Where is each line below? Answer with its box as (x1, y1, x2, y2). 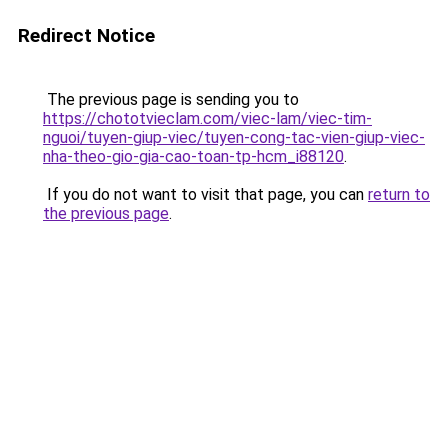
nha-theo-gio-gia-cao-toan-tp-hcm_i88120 (43, 147, 344, 166)
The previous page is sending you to (43, 90, 299, 109)
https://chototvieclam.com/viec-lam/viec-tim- (43, 109, 372, 128)
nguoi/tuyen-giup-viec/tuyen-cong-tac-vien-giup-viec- (43, 128, 425, 147)
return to (368, 185, 430, 204)
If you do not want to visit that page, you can (43, 185, 368, 204)
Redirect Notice (18, 24, 155, 47)
